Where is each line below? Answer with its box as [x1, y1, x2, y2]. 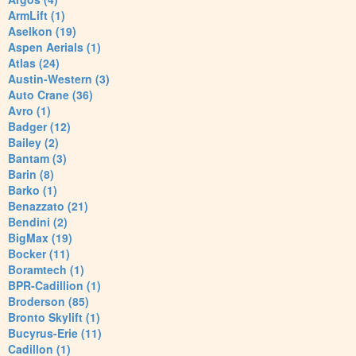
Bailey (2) [8, 134, 59, 151]
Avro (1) [8, 103, 51, 119]
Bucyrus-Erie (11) [8, 325, 102, 342]
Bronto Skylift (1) [8, 309, 100, 326]
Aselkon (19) [8, 23, 76, 40]
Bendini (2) [8, 214, 68, 230]
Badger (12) [8, 118, 71, 135]
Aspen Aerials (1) [8, 39, 101, 56]
